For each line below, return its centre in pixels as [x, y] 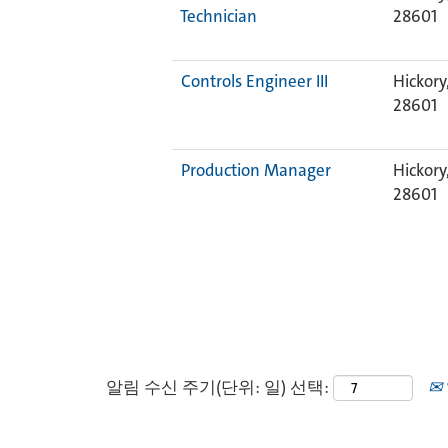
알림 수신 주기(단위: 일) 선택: [217, 387]
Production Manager [256, 170]
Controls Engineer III [254, 81]
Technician [218, 16]
